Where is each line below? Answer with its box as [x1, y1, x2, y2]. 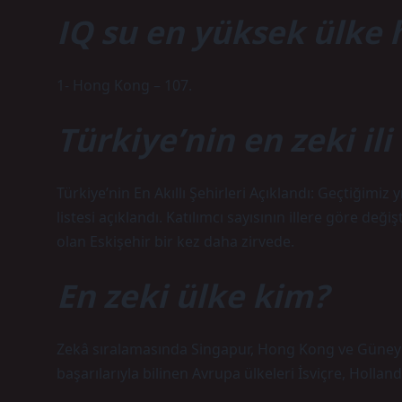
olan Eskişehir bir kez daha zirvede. [57, 232, 294, 251]
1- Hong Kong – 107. [57, 75, 192, 95]
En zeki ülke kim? [57, 274, 328, 317]
